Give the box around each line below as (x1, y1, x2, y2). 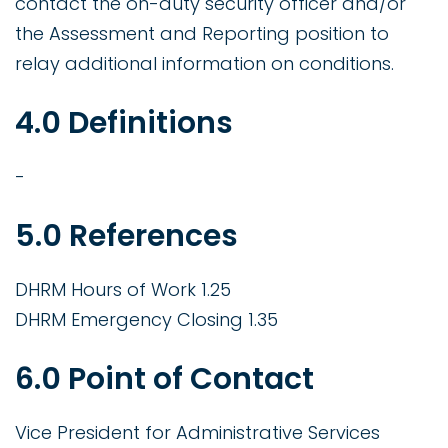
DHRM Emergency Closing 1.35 (15, 307, 278, 333)
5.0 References (15, 215, 238, 258)
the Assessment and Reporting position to (15, 21, 389, 47)
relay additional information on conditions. (15, 51, 394, 77)
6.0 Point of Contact (15, 358, 314, 401)
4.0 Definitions (15, 102, 233, 145)
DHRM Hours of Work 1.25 (15, 277, 231, 303)
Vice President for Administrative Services (15, 420, 380, 446)
